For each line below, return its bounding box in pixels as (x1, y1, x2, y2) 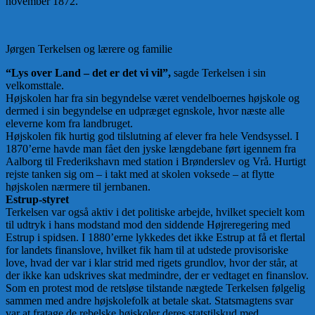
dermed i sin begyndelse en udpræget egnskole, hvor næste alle (6, 105, 285, 117)
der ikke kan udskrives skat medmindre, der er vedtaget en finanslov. (6, 269, 309, 282)
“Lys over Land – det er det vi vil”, (6, 67, 171, 79)
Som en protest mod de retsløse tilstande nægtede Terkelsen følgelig (6, 282, 305, 295)
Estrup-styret (6, 193, 69, 206)
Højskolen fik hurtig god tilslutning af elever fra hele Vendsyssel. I (6, 130, 299, 143)
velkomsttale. (6, 79, 64, 92)
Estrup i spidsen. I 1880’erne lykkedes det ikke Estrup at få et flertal (6, 231, 305, 244)
